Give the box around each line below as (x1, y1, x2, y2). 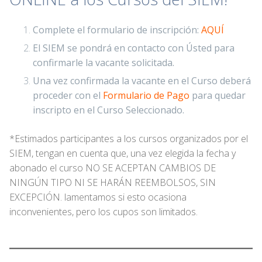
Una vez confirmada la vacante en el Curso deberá (33, 74, 251, 88)
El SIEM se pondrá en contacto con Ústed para (33, 42, 235, 55)
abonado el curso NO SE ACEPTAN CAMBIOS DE (9, 161, 216, 175)
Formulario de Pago (103, 89, 189, 102)
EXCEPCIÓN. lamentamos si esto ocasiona (9, 191, 187, 204)
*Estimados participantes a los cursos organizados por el (9, 132, 248, 146)
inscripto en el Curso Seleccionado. (33, 104, 184, 117)
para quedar (189, 89, 246, 102)
